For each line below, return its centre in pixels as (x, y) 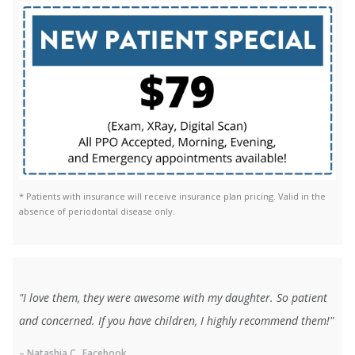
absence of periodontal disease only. (97, 212)
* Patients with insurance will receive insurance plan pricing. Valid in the (172, 197)
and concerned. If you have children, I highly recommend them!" (176, 321)
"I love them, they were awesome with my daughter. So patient (173, 298)
